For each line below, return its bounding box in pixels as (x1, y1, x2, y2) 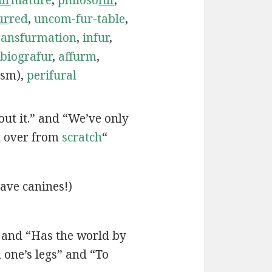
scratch (61, 129, 102, 146)
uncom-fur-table (33, 10, 125, 27)
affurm (58, 48, 97, 64)
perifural (26, 67, 76, 83)
